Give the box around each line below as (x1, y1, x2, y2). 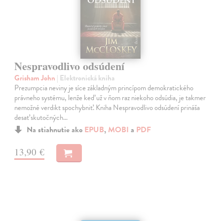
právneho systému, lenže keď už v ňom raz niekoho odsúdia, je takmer (14, 92, 206, 104)
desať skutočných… (14, 112, 68, 123)
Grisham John (14, 73, 57, 84)
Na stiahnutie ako (27, 124, 85, 136)
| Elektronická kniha (57, 73, 115, 84)
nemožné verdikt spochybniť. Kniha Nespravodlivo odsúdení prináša (14, 102, 200, 113)
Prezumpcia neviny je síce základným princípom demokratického (14, 82, 194, 94)
